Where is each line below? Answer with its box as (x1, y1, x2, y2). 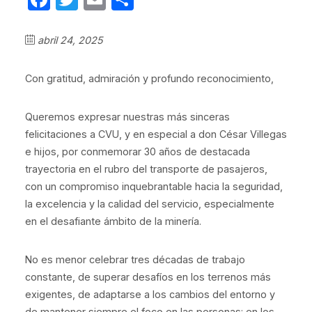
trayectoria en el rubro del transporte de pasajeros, (25, 163, 267, 175)
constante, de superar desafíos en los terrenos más (25, 271, 271, 283)
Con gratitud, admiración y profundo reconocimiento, (25, 72, 274, 84)
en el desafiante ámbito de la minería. (25, 215, 201, 227)
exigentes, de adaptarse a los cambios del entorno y (25, 288, 275, 300)
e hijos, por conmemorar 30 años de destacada (25, 146, 250, 157)
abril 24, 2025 (35, 34, 103, 46)
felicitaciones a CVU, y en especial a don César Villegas (25, 128, 287, 140)
